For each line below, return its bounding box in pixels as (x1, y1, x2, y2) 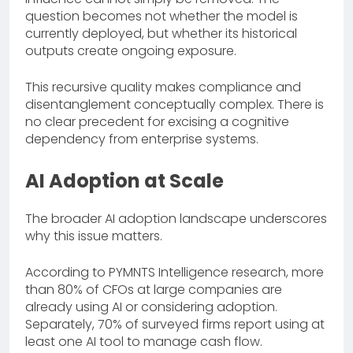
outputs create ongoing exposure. (25, 41, 236, 60)
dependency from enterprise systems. (25, 129, 258, 148)
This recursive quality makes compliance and (25, 77, 301, 96)
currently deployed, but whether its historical (25, 24, 297, 43)
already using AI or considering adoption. (25, 297, 277, 316)
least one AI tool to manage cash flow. (25, 332, 262, 351)
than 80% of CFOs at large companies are (25, 280, 282, 299)
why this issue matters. (25, 226, 162, 245)
